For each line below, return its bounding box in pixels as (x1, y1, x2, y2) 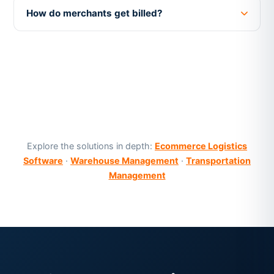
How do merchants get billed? (26, 7, 163, 20)
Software (23, 155, 63, 166)
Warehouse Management (70, 155, 179, 166)
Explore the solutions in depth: (27, 141, 155, 152)
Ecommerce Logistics (155, 141, 247, 152)
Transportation (186, 155, 251, 166)
